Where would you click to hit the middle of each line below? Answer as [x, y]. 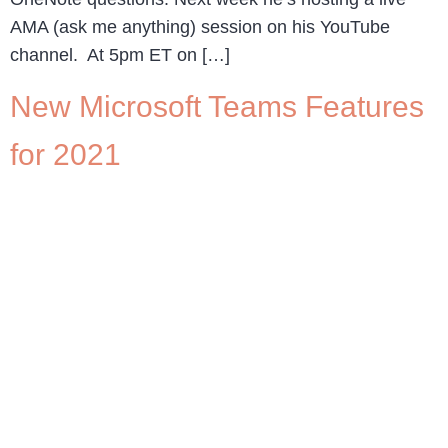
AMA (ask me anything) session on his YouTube [200, 26]
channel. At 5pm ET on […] [120, 54]
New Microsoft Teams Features [217, 107]
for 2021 [65, 155]
